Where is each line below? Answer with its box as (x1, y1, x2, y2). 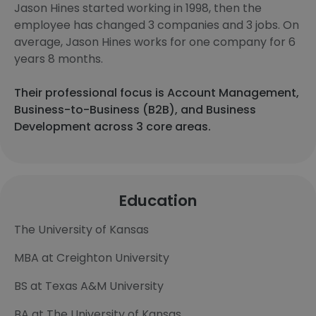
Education (119, 190, 197, 212)
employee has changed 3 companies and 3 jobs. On (14, 17, 299, 33)
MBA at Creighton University (14, 250, 169, 266)
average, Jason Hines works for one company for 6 (14, 34, 296, 50)
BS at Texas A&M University (14, 278, 164, 294)
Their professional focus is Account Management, (14, 85, 299, 101)
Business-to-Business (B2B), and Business (14, 102, 256, 118)
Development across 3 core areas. (14, 119, 211, 135)
